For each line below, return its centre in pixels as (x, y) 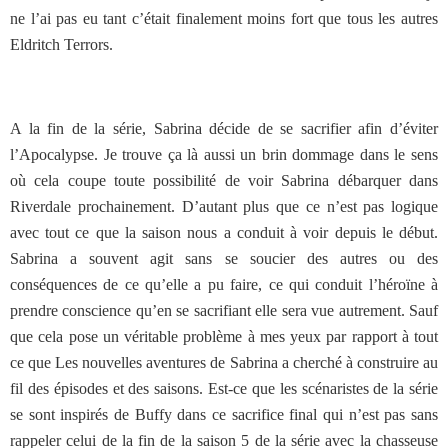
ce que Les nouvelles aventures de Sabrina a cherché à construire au (224, 362)
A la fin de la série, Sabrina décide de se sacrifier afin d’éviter (224, 128)
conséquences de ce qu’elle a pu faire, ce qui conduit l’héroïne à (224, 284)
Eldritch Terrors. (61, 44)
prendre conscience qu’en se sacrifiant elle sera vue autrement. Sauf (224, 310)
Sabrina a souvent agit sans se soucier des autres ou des (224, 258)
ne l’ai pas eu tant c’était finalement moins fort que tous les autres (224, 18)
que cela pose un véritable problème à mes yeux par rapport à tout (224, 336)
